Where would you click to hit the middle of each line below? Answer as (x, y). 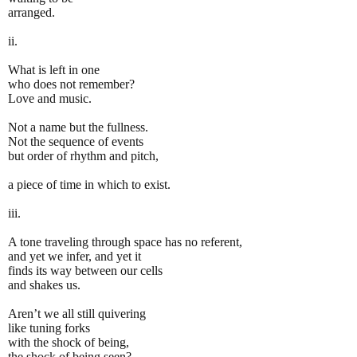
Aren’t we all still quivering (77, 313)
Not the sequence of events (76, 141)
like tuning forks (49, 328)
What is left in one (54, 69)
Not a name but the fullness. (78, 127)
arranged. (31, 12)
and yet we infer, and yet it (75, 256)
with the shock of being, (69, 342)
